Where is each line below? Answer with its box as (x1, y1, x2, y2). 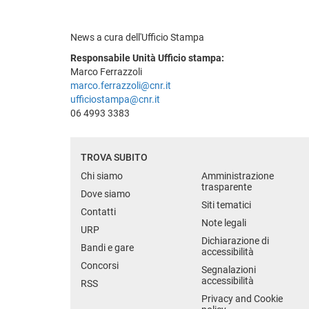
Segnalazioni (201, 263, 256, 275)
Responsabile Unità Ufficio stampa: (70, 52, 224, 63)
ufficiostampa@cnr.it (70, 93, 160, 105)
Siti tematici (201, 199, 251, 210)
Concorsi (81, 259, 119, 271)
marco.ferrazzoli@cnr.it (70, 79, 171, 91)
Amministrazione (201, 170, 274, 181)
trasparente (201, 181, 252, 192)
